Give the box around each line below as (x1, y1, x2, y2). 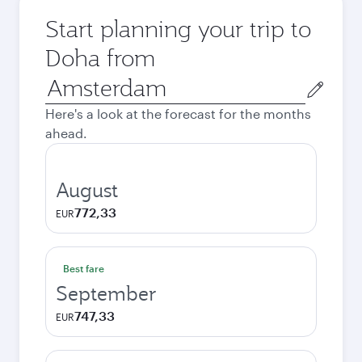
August (56, 177, 118, 203)
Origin (44, 74, 82, 89)
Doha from (45, 43, 155, 73)
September (56, 280, 157, 306)
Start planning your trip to (45, 14, 311, 44)
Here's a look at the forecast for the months (45, 106, 311, 121)
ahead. (45, 125, 87, 141)
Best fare (63, 263, 104, 274)
